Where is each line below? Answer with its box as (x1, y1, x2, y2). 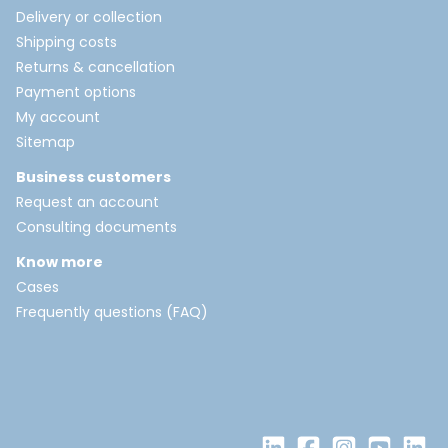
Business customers (16, 167, 171, 188)
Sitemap (16, 132, 75, 153)
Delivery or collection (16, 7, 162, 28)
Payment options (16, 82, 136, 103)
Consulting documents (16, 217, 177, 238)
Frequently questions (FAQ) (16, 302, 208, 323)
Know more (16, 252, 103, 273)
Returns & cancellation (16, 57, 175, 78)
